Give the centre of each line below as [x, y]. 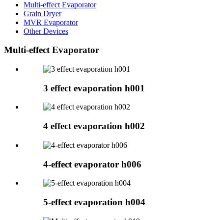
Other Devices [46, 31]
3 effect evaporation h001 [94, 88]
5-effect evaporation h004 [94, 202]
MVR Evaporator [51, 22]
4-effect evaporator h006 [92, 164]
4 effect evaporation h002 [94, 126]
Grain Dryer [42, 13]
